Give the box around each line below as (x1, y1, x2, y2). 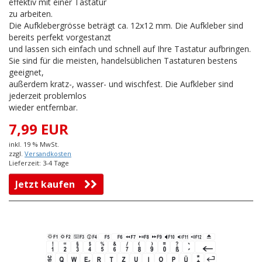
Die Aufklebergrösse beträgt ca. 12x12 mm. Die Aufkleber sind (9, 20, 243, 32)
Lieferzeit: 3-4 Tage (9, 158, 69, 168)
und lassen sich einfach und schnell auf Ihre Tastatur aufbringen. (9, 43, 251, 55)
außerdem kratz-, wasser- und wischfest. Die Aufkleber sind (9, 78, 233, 90)
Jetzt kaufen (15, 178, 84, 191)
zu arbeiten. (9, 8, 53, 20)
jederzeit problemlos (9, 90, 87, 102)
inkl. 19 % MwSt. (9, 140, 59, 149)
